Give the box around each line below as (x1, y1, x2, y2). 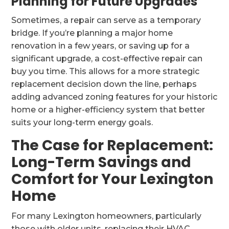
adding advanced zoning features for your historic (11, 92, 218, 102)
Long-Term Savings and (11, 152, 192, 172)
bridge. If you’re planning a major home (11, 28, 173, 38)
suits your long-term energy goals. (11, 118, 153, 127)
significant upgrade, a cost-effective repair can (11, 54, 203, 63)
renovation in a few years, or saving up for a (11, 41, 190, 51)
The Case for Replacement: (11, 135, 214, 155)
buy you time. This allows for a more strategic (11, 66, 200, 76)
